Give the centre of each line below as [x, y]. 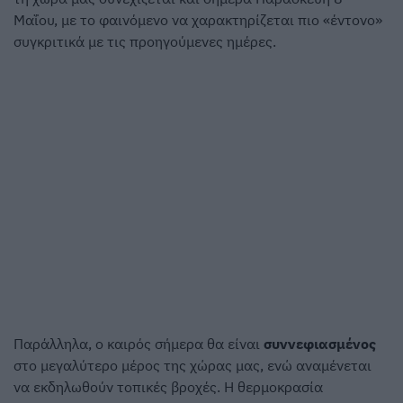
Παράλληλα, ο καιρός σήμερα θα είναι [139, 344]
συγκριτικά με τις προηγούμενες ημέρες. [145, 42]
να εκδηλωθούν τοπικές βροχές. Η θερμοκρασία [168, 387]
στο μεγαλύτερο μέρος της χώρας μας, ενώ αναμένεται [193, 366]
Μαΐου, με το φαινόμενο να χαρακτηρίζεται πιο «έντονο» [198, 20]
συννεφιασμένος [320, 344]
